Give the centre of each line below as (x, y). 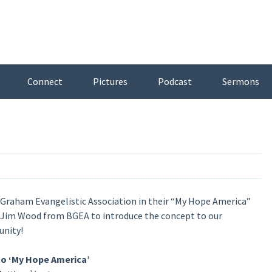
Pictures (110, 81)
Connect (45, 81)
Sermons (240, 81)
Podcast (175, 81)
